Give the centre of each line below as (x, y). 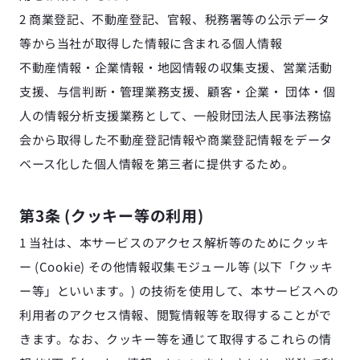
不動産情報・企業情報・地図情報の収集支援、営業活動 (176, 67)
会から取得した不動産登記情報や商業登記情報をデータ (176, 139)
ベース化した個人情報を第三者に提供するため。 (157, 164)
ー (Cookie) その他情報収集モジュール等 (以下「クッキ (176, 266)
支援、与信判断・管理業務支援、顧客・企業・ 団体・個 (178, 91)
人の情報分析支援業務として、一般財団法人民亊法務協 (176, 115)
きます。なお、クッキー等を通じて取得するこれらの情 (176, 339)
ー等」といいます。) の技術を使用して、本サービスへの (179, 290)
